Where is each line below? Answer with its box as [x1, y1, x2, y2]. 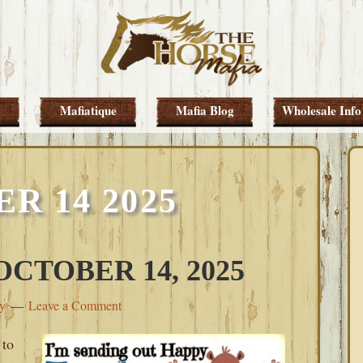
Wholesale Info [282, 101, 361, 120]
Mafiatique [60, 101, 117, 120]
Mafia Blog [176, 101, 234, 120]
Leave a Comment [28, 297, 122, 314]
